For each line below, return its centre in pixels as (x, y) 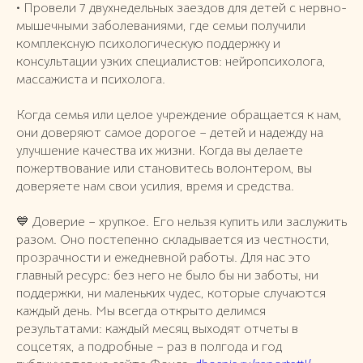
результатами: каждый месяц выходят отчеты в (157, 329)
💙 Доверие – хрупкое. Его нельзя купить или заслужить (181, 222)
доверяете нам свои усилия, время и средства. (155, 186)
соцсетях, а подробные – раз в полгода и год (149, 347)
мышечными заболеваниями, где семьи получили (161, 26)
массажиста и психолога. (91, 79)
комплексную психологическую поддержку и (148, 44)
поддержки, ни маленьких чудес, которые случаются (171, 293)
